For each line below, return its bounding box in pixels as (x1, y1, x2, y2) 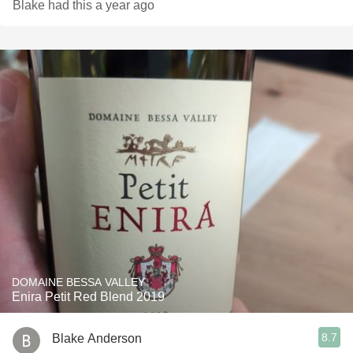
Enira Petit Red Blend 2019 (12, 290, 165, 303)
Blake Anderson (52, 331, 142, 345)
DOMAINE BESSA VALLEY (12, 276, 145, 288)
